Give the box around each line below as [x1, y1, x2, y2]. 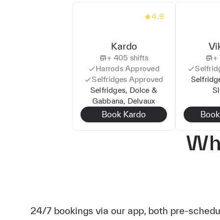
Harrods [96, 64, 123, 73]
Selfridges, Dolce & [90, 85, 158, 94]
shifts [128, 53, 148, 62]
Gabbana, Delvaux [92, 96, 156, 105]
